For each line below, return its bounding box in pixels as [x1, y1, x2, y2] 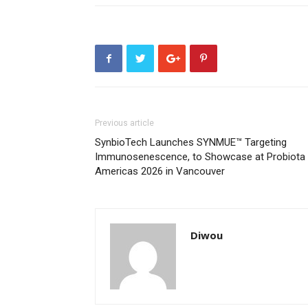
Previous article [95, 118, 154, 128]
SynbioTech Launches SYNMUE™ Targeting [95, 136, 287, 148]
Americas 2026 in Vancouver [95, 165, 225, 177]
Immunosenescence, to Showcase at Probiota [95, 151, 305, 163]
